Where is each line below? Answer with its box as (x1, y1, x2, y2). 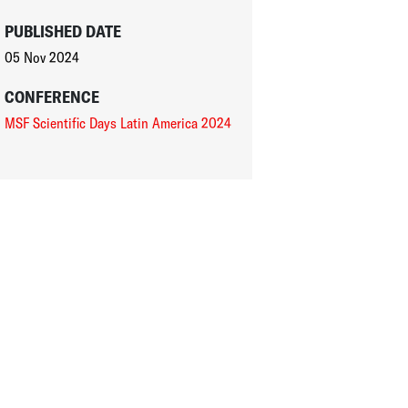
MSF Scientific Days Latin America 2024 (4, 113, 231, 132)
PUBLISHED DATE (4, 20, 121, 42)
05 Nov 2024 (4, 47, 79, 66)
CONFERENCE (4, 86, 99, 107)
